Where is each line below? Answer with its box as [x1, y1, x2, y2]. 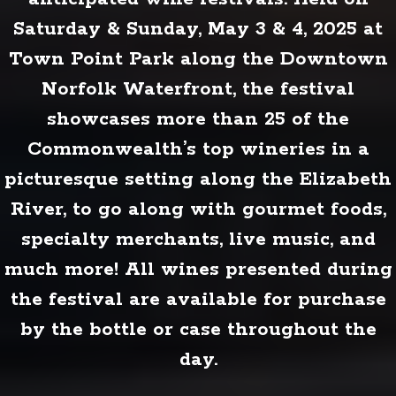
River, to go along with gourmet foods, [10, 196, 386, 222]
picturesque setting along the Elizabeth [4, 166, 392, 192]
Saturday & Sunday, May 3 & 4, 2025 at [13, 16, 383, 42]
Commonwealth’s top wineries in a [27, 136, 369, 162]
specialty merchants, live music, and [20, 226, 376, 252]
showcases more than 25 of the [47, 106, 349, 132]
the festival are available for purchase [10, 286, 386, 312]
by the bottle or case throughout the [19, 316, 377, 342]
